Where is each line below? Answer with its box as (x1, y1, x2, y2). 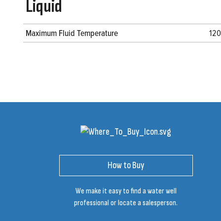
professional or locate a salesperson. (74, 198, 178, 208)
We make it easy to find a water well (75, 186, 177, 196)
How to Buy (107, 159, 145, 171)
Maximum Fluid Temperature (26, 27, 118, 39)
